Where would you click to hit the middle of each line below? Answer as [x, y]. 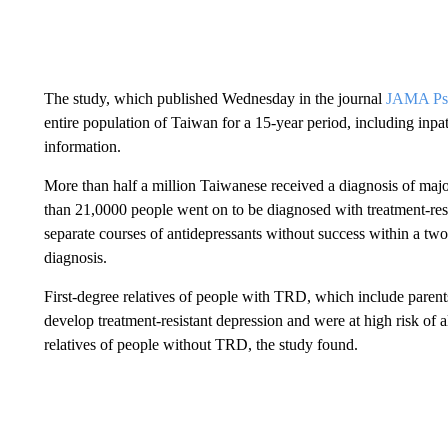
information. [82, 146]
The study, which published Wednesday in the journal [214, 98]
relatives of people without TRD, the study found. [200, 344]
